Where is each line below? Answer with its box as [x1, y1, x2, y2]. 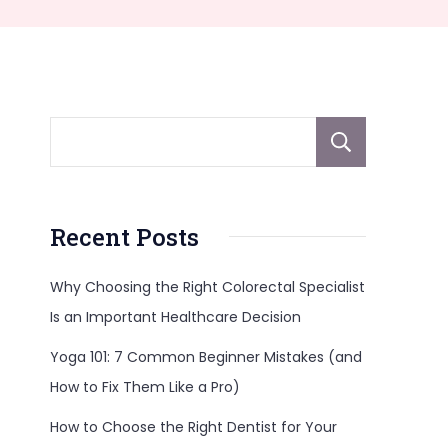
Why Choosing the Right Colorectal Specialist [50, 276, 365, 297]
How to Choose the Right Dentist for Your [50, 416, 337, 437]
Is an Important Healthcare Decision [50, 306, 301, 327]
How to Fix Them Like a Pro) [50, 376, 240, 397]
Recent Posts [50, 220, 199, 253]
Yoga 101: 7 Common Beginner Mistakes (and [50, 346, 362, 367]
